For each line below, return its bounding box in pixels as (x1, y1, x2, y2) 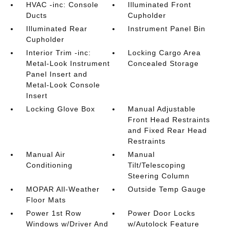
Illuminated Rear (26, 24, 87, 33)
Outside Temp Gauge (128, 185, 207, 193)
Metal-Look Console (26, 80, 100, 89)
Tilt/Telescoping (128, 161, 186, 169)
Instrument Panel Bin (128, 24, 206, 33)
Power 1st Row (26, 209, 81, 217)
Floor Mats (26, 195, 66, 204)
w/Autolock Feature (128, 219, 200, 228)
